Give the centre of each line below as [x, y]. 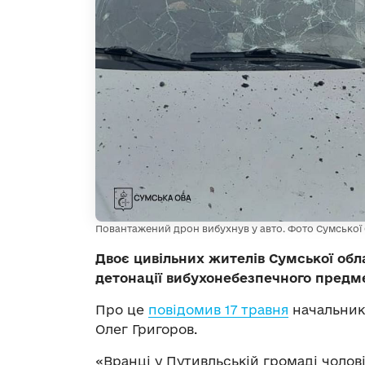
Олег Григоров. [146, 330]
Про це [122, 310]
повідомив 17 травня [218, 310]
